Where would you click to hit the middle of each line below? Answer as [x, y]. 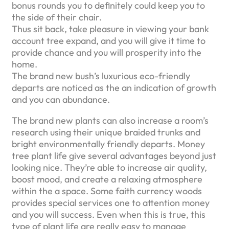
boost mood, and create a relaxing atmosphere [107, 179]
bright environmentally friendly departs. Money [108, 144]
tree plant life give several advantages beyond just [114, 156]
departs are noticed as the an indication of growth [114, 88]
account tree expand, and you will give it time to [109, 41]
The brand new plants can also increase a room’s [110, 121]
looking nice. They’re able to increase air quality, [109, 168]
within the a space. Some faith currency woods [107, 191]
